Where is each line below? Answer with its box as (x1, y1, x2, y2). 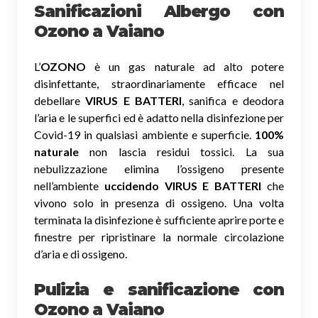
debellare (34, 93, 86, 107)
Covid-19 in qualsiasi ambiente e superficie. (34, 127, 255, 141)
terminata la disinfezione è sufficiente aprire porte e (34, 212, 284, 226)
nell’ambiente (34, 178, 104, 192)
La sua (245, 144, 285, 158)
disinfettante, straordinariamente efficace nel (34, 76, 284, 90)
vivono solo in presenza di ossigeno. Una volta (34, 195, 284, 209)
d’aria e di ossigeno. (34, 246, 127, 261)
